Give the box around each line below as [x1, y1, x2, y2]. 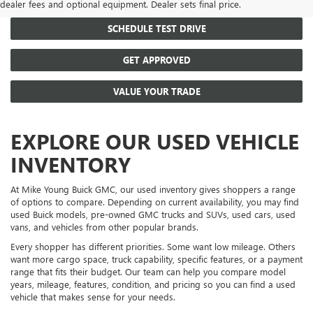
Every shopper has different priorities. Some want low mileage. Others [10, 240, 296, 252]
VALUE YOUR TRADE [112, 85, 201, 97]
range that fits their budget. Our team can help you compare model [10, 265, 286, 277]
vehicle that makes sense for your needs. [10, 290, 175, 303]
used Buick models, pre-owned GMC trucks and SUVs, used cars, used [10, 208, 296, 220]
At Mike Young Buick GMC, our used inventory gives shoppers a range [10, 182, 296, 195]
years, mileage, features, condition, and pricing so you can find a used [10, 277, 296, 290]
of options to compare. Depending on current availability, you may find [10, 195, 299, 208]
